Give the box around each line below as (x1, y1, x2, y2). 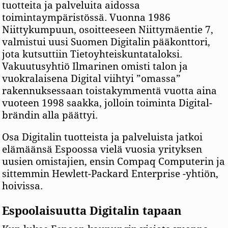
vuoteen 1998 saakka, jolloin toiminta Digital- (2, 97, 213, 109)
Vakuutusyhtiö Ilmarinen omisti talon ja (2, 60, 188, 72)
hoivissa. (2, 180, 43, 192)
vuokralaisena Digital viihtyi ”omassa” (2, 72, 181, 84)
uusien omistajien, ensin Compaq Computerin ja (2, 155, 225, 167)
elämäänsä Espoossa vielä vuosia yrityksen (2, 143, 203, 155)
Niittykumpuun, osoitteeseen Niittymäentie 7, (2, 23, 214, 36)
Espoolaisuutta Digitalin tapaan (2, 204, 182, 217)
